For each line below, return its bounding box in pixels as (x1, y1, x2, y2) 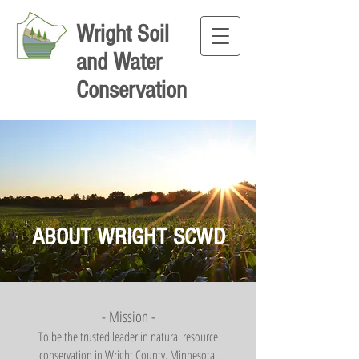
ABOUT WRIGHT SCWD (31, 224, 225, 251)
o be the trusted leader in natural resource (43, 328, 218, 345)
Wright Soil (76, 20, 169, 48)
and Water (76, 48, 162, 76)
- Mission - (101, 306, 155, 327)
